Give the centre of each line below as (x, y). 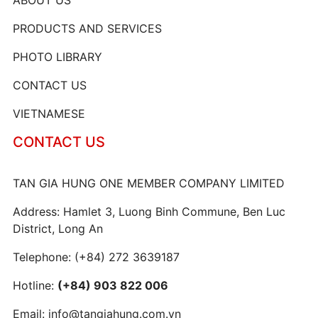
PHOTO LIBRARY (57, 56)
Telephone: (44, 257)
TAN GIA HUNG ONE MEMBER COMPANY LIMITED (149, 183)
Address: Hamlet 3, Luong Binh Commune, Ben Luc (149, 211)
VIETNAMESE (49, 113)
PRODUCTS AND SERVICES (87, 28)
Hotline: (35, 285)
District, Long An (58, 228)
